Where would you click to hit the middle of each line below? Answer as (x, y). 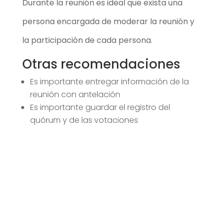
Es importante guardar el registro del (100, 107)
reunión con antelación (75, 94)
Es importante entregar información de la (109, 81)
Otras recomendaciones (101, 64)
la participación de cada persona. (87, 40)
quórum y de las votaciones (84, 120)
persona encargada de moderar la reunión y (108, 21)
